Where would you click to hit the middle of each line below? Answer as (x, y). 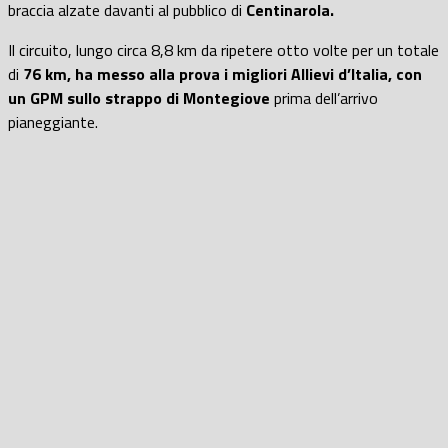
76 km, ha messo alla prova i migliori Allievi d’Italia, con (222, 73)
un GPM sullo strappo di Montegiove (139, 97)
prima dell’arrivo (324, 97)
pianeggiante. (53, 121)
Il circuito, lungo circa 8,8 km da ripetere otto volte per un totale (223, 49)
